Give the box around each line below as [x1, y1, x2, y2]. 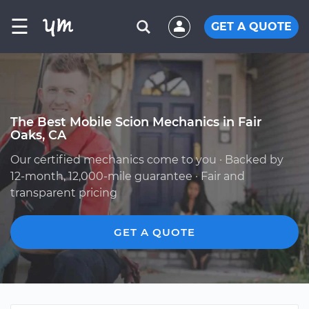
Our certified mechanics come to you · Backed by [10, 153, 283, 166]
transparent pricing [10, 186, 117, 199]
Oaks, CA [10, 128, 66, 142]
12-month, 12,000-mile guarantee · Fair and [10, 170, 245, 183]
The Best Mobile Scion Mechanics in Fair [10, 114, 261, 129]
